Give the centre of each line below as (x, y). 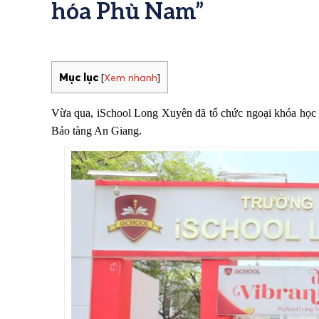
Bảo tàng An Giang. (96, 130)
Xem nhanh (131, 78)
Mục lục (79, 77)
